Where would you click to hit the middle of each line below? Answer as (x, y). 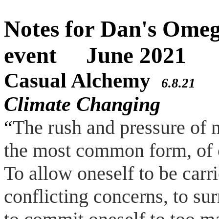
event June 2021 (95, 55)
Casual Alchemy (80, 80)
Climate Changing (82, 104)
